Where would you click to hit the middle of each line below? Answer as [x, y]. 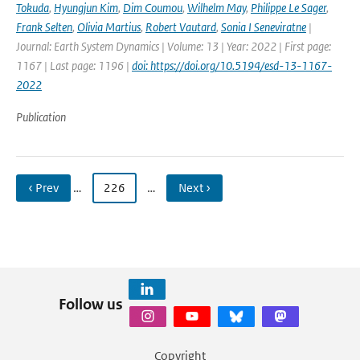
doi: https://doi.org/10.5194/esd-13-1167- [232, 65]
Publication [41, 117]
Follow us [90, 304]
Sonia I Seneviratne [264, 27]
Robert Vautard [181, 27]
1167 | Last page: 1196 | [74, 65]
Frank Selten [44, 27]
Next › [194, 188]
